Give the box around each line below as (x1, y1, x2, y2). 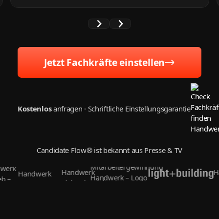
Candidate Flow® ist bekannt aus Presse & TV (36, 145, 183, 155)
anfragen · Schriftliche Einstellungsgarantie (51, 104, 191, 114)
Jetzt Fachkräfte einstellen (44, 56, 165, 69)
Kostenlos (17, 104, 52, 114)
